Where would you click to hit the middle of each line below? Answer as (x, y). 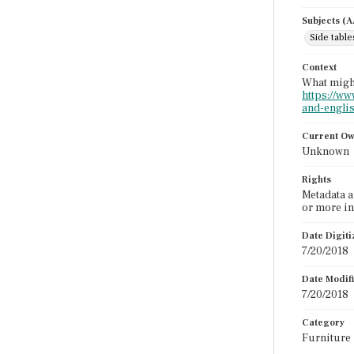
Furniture (326, 338)
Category (323, 323)
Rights (316, 180)
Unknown (326, 152)
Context (319, 68)
